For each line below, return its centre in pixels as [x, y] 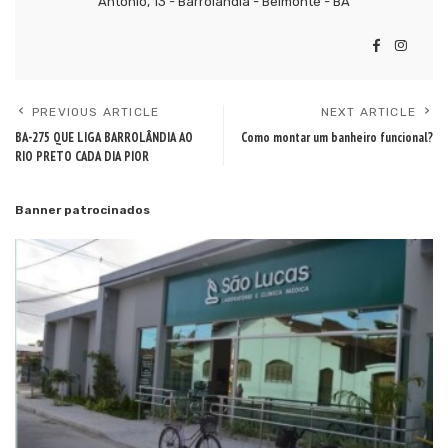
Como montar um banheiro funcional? [337, 138]
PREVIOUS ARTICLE [96, 112]
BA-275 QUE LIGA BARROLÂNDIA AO [104, 138]
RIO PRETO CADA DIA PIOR [82, 157]
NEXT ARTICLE [368, 112]
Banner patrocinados [82, 210]
